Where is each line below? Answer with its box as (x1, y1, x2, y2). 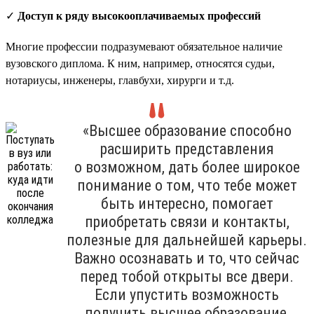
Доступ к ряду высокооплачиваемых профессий (18, 9, 261, 22)
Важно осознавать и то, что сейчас (74, 249, 299, 267)
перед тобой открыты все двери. (80, 267, 294, 285)
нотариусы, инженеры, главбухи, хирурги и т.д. (6, 74, 234, 86)
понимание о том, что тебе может (76, 176, 297, 194)
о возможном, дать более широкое (74, 158, 300, 176)
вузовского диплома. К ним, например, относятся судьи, (6, 57, 275, 69)
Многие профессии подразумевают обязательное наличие (6, 40, 282, 53)
